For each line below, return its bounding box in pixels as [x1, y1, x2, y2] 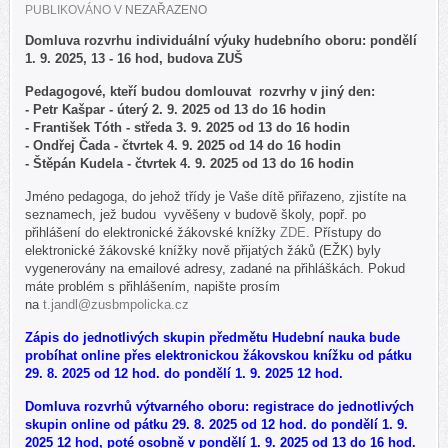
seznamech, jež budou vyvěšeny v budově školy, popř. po [25, 206, 366, 222]
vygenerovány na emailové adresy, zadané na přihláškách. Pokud [25, 260, 405, 276]
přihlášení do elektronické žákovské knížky [25, 224, 280, 240]
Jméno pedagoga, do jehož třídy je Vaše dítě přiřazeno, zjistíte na [25, 188, 406, 204]
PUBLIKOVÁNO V [25, 2, 125, 17]
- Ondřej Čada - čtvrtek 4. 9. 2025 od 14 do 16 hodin [25, 137, 341, 153]
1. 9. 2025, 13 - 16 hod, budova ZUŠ [25, 50, 243, 66]
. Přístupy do [306, 224, 381, 240]
